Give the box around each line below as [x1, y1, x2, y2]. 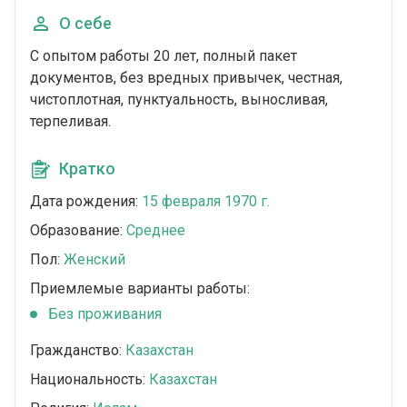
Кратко [59, 159, 115, 178]
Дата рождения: [30, 193, 142, 210]
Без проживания [48, 305, 162, 323]
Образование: [30, 222, 126, 239]
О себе [59, 14, 112, 33]
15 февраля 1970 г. [142, 193, 270, 210]
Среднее [126, 222, 185, 239]
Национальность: [30, 371, 149, 388]
